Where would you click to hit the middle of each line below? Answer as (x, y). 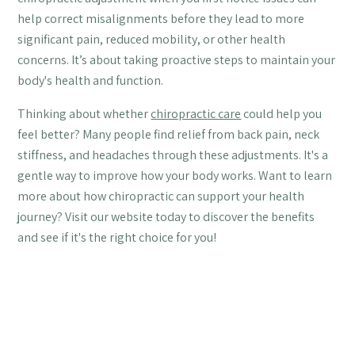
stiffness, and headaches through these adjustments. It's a (173, 155)
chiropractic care (196, 113)
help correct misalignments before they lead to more (161, 18)
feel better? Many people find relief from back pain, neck (169, 134)
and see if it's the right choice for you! (117, 237)
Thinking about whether (84, 113)
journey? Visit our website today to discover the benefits (166, 216)
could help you (282, 113)
